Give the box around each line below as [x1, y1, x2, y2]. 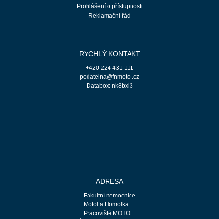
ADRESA [96, 177, 123, 186]
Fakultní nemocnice [84, 192, 135, 199]
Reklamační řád [88, 12, 131, 20]
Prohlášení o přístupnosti [76, 3, 143, 10]
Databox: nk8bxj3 [86, 82, 133, 89]
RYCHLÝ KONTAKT [79, 50, 140, 58]
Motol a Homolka [84, 201, 129, 208]
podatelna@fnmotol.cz [80, 73, 139, 81]
